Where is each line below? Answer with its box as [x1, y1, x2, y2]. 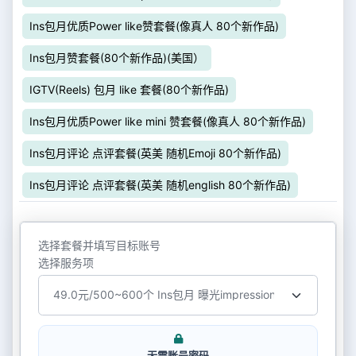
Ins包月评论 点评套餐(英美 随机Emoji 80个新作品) [29, 146, 281, 160]
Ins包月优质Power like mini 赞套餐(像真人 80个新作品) [29, 114, 306, 128]
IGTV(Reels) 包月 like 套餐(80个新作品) [29, 83, 229, 96]
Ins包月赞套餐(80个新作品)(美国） [29, 51, 204, 64]
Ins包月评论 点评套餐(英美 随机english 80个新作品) [29, 178, 291, 192]
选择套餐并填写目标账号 [37, 238, 161, 252]
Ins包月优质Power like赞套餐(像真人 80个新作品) [29, 19, 279, 33]
